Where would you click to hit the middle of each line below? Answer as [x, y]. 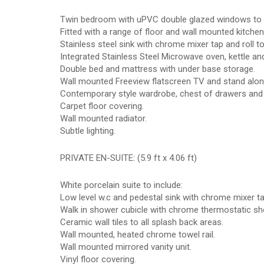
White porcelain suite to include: [121, 185]
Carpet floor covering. [102, 106]
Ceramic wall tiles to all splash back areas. [142, 222]
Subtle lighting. [88, 131]
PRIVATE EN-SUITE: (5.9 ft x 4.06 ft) [128, 158]
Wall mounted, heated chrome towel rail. [138, 235]
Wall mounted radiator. [103, 118]
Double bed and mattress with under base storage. [158, 69]
